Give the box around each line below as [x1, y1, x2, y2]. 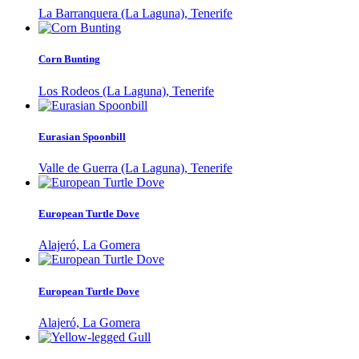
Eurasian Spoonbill [38, 130, 126, 143]
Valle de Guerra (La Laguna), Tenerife [38, 161, 232, 175]
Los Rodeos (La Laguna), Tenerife [38, 83, 214, 98]
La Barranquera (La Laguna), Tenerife [38, 6, 232, 21]
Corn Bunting [38, 53, 100, 66]
